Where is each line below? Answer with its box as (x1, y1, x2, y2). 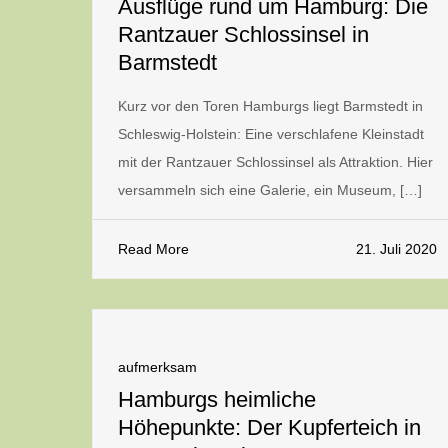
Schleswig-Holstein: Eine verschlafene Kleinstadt (118, 126, 424, 142)
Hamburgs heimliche (118, 387, 316, 412)
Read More (118, 241, 189, 257)
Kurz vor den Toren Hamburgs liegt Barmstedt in (118, 98, 423, 114)
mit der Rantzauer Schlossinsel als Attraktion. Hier (118, 154, 433, 170)
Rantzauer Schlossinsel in (118, 22, 369, 47)
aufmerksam (118, 359, 197, 375)
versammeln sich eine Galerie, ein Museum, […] (118, 182, 422, 198)
